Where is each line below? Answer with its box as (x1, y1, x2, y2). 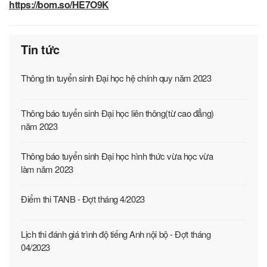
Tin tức (21, 41, 60, 58)
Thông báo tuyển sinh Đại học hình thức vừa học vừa (21, 150, 213, 163)
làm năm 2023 (21, 163, 73, 176)
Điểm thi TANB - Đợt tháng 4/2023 (21, 193, 145, 206)
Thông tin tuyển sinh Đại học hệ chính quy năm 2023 (21, 72, 212, 85)
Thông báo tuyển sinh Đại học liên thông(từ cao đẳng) (21, 107, 214, 120)
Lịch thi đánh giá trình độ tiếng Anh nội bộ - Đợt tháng (21, 228, 211, 241)
